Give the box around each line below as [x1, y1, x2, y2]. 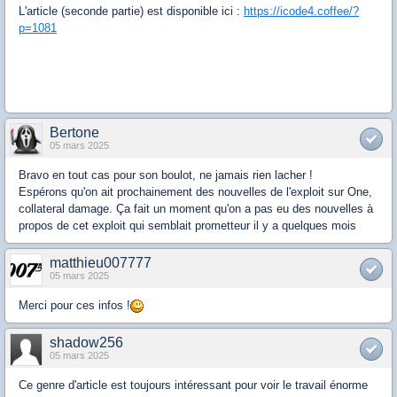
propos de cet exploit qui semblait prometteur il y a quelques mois [19, 219, 356, 233]
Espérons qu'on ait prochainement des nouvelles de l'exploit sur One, [19, 185, 372, 199]
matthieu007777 [50, 255, 152, 271]
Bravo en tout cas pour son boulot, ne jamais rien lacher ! [19, 168, 313, 183]
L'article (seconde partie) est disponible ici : [19, 4, 244, 19]
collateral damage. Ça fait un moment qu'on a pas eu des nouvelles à [19, 202, 373, 216]
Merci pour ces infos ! [19, 299, 130, 313]
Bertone [50, 125, 99, 141]
